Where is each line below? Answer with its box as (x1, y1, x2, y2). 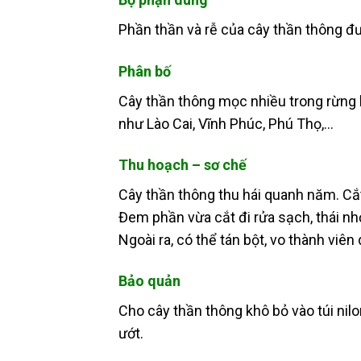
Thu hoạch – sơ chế (118, 156, 247, 173)
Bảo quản (118, 272, 180, 290)
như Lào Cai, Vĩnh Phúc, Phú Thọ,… (118, 114, 334, 132)
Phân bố (118, 62, 171, 80)
